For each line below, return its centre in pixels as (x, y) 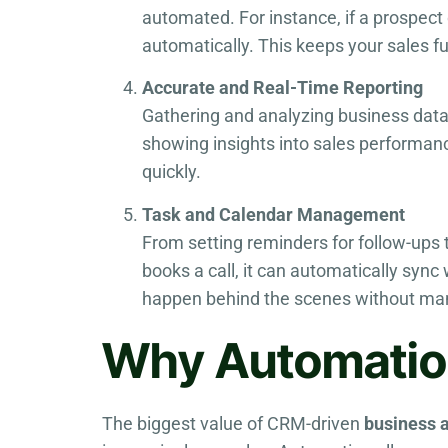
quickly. (171, 172)
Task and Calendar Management (273, 214)
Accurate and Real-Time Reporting (282, 88)
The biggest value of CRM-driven (233, 423)
